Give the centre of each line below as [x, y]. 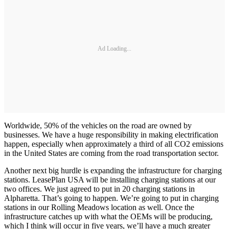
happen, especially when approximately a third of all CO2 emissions [114, 144]
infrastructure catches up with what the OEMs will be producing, [108, 216]
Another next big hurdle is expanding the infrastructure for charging [113, 170]
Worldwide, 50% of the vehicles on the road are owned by [98, 125]
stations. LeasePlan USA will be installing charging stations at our [110, 179]
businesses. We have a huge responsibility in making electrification [111, 134]
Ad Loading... [114, 49]
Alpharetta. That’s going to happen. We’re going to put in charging [111, 198]
